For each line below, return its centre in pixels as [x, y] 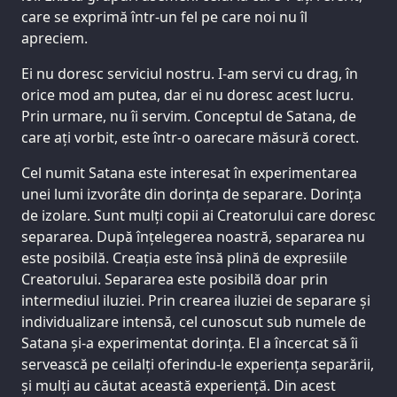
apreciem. [54, 39]
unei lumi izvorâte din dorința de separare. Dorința [191, 195]
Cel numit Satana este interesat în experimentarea [189, 173]
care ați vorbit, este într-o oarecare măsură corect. [190, 138]
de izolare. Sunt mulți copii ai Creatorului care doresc [198, 216]
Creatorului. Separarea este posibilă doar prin [175, 280]
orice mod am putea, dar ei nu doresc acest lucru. [187, 95]
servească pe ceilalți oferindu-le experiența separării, [198, 365]
